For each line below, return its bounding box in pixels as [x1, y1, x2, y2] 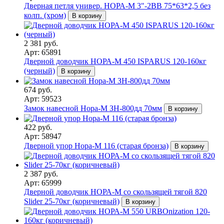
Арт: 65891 [24, 47, 61, 56]
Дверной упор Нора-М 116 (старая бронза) [24, 141, 168, 150]
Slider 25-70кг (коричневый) [24, 196, 119, 205]
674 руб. [24, 85, 52, 94]
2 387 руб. [24, 169, 58, 178]
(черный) [24, 66, 55, 75]
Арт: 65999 [24, 178, 61, 187]
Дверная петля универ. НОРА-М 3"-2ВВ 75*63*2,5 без [24, 1, 210, 10]
